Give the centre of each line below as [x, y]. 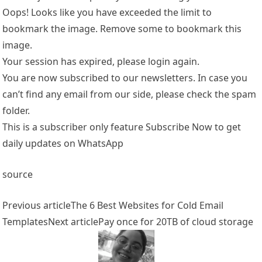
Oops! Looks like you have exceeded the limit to [107, 13]
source [18, 175]
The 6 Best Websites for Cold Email [147, 206]
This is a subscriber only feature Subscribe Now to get [122, 127]
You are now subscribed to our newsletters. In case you [125, 78]
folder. [16, 111]
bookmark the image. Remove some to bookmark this [122, 29]
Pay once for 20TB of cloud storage [176, 222]
